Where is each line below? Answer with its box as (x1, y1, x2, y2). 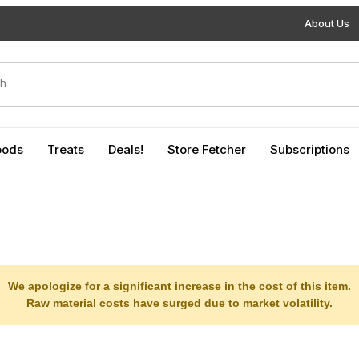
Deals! (108, 141, 143, 157)
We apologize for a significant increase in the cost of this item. (8, 280, 351, 292)
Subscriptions (270, 141, 349, 157)
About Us (304, 17, 349, 30)
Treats (47, 141, 84, 157)
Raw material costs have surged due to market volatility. (26, 296, 333, 309)
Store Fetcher (167, 141, 246, 157)
